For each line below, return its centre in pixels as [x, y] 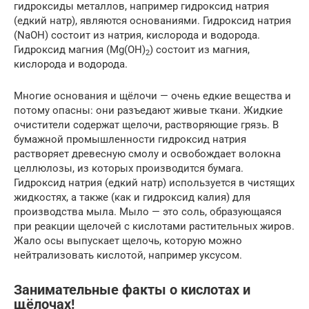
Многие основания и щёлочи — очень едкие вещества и [152, 96]
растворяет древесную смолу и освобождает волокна [147, 154]
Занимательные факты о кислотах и [132, 290]
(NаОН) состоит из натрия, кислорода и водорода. [137, 35]
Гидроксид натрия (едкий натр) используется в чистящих [154, 183]
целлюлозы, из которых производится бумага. [129, 168]
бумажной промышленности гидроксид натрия [130, 139]
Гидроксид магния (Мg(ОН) [80, 50]
